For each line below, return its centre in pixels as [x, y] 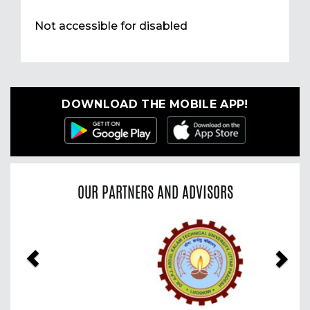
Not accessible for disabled [111, 26]
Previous [60, 228]
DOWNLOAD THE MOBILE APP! [155, 104]
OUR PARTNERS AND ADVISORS [155, 192]
